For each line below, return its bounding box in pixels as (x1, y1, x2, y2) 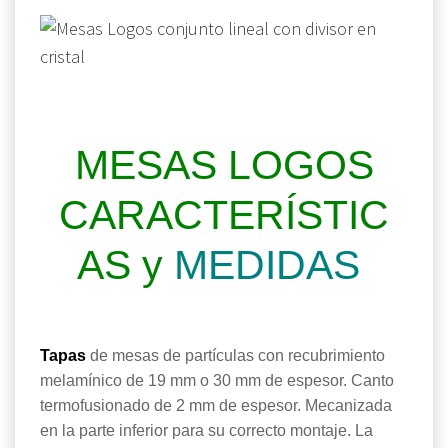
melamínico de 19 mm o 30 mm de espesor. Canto (40, 372, 394, 390)
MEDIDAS (174, 242, 371, 289)
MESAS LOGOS (74, 142, 374, 189)
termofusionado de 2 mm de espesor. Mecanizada (40, 397, 392, 415)
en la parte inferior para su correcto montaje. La (40, 422, 373, 440)
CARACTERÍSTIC (59, 192, 389, 239)
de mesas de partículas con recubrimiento (86, 347, 385, 365)
